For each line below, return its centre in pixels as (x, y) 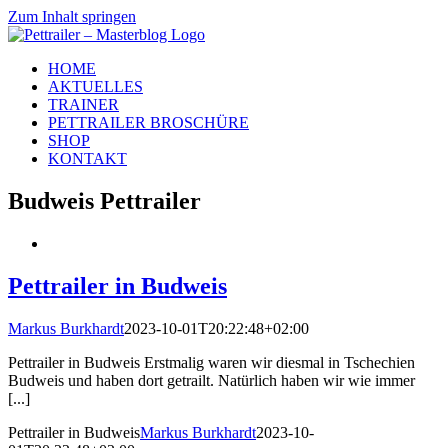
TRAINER (83, 104)
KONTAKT (87, 158)
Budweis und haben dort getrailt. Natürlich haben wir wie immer (211, 380)
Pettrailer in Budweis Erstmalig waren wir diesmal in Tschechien (211, 362)
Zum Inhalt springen (72, 16)
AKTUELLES (95, 86)
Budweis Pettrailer (104, 200)
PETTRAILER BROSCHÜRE (148, 122)
